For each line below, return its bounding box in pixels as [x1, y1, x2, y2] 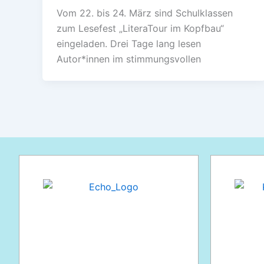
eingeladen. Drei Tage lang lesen [57, 38, 201, 50]
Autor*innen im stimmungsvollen [57, 53, 201, 65]
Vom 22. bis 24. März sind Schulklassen [57, 7, 233, 19]
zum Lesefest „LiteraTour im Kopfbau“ [57, 22, 224, 35]
